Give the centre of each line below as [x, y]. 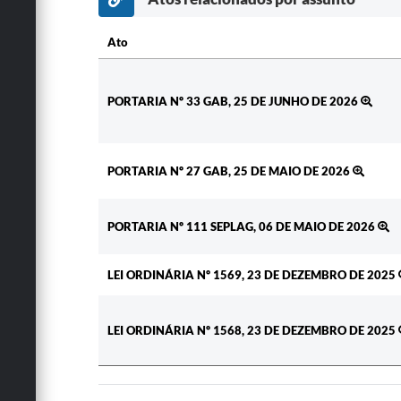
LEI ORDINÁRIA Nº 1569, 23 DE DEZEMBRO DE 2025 [252, 275]
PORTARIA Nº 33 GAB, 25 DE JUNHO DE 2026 [234, 102]
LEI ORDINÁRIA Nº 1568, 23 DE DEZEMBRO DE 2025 [252, 331]
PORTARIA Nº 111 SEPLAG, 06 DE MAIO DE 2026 [242, 227]
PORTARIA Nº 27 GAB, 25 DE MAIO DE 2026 [230, 171]
